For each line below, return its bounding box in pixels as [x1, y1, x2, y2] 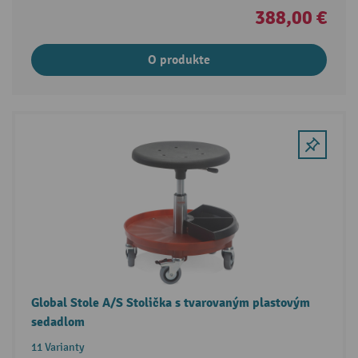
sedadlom [30, 313, 85, 330]
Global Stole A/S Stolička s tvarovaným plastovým [30, 294, 310, 311]
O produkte [148, 51, 210, 68]
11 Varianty [30, 340, 85, 354]
